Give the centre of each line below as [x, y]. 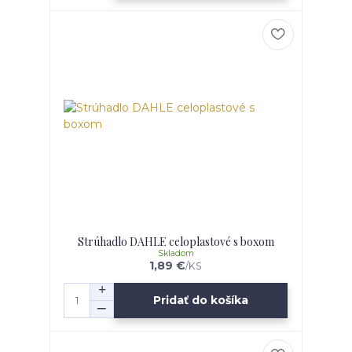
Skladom [176, 253]
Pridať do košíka [201, 301]
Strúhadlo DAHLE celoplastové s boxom [176, 241]
